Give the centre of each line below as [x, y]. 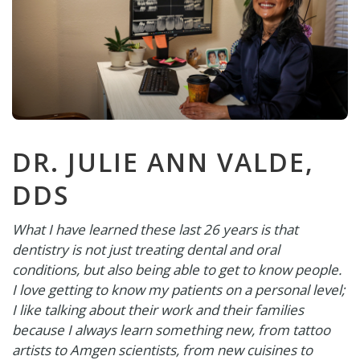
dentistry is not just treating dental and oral [145, 249]
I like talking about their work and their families [157, 309]
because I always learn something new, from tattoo [171, 329]
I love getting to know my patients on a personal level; [178, 289]
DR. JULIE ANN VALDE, [163, 162]
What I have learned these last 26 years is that [155, 229]
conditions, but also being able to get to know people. [176, 269]
